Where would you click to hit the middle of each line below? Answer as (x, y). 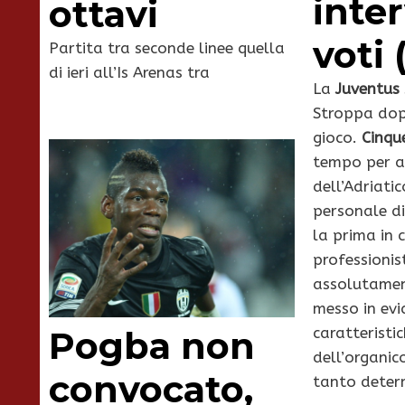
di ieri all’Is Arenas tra (129, 73)
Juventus (367, 88)
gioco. (337, 137)
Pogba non (152, 346)
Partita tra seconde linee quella (167, 48)
